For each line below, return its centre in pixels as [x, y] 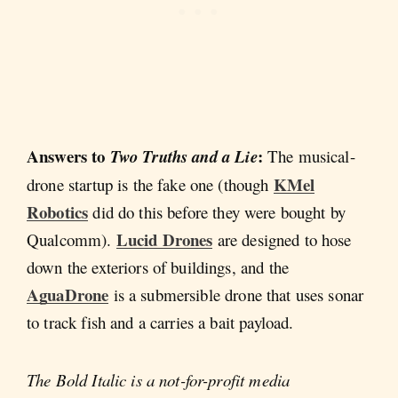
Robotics [58, 211]
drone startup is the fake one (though [150, 184]
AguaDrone [68, 294]
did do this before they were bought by [217, 211]
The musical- [311, 155]
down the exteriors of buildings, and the [158, 267]
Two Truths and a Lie [183, 156]
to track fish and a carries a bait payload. [160, 322]
